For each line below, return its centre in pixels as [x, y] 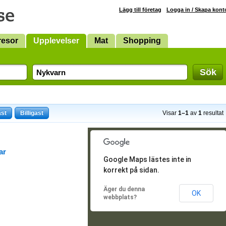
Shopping [142, 41]
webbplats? [120, 197]
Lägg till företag [140, 10]
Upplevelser [56, 41]
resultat [213, 113]
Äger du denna [124, 189]
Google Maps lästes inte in [147, 159]
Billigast [32, 113]
